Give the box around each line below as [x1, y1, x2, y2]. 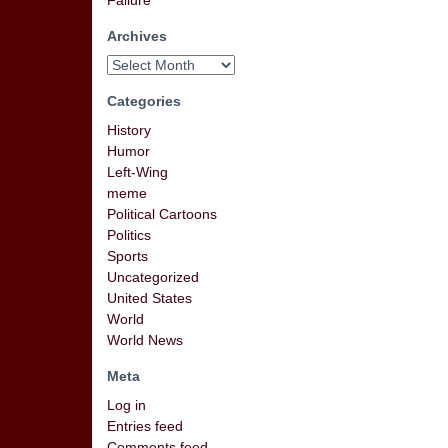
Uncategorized [107, 269, 199, 285]
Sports [107, 248, 148, 264]
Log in [107, 397, 146, 413]
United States [107, 290, 192, 306]
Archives [107, 28, 167, 44]
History [107, 122, 151, 138]
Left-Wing [107, 164, 168, 180]
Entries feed [107, 418, 183, 434]
